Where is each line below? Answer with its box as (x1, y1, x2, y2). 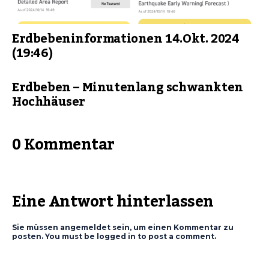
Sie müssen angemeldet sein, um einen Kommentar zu (12, 223, 234, 232)
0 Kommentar (12, 130, 115, 160)
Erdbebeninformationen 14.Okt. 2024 (12, 27, 240, 51)
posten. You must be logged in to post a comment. (12, 232, 216, 241)
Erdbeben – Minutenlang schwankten (12, 76, 243, 100)
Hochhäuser (12, 90, 85, 114)
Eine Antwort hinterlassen (12, 187, 214, 217)
